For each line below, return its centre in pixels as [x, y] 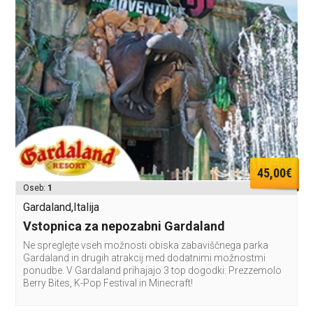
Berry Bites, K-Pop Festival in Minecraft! [108, 283]
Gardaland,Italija [61, 208]
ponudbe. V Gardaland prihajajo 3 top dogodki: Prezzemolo [153, 271]
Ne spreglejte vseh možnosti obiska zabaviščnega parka [146, 246]
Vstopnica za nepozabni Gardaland [124, 226]
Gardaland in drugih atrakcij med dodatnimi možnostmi [145, 258]
